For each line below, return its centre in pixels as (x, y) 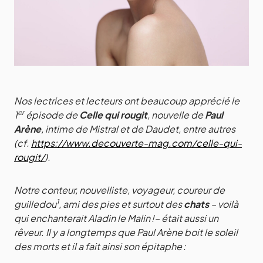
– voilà (224, 204)
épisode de (52, 115)
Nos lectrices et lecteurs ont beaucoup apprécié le (127, 101)
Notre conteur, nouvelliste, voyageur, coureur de (119, 190)
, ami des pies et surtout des (121, 204)
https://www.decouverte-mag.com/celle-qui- (136, 143)
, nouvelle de (176, 115)
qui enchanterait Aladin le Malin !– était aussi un (116, 218)
